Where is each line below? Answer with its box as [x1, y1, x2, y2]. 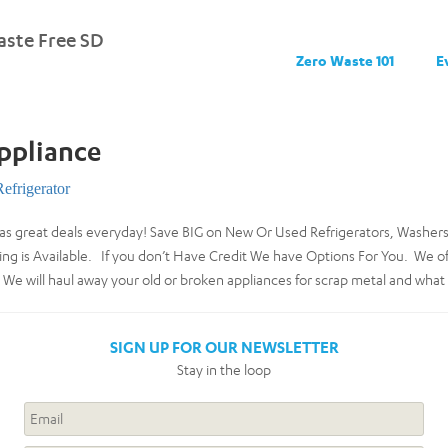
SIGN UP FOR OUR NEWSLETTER [109, 337, 339, 357]
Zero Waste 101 [295, 52, 394, 69]
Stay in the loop [177, 361, 271, 378]
